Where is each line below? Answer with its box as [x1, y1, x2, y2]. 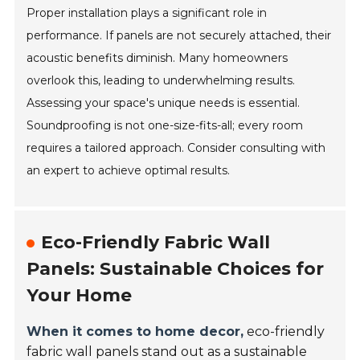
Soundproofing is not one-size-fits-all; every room [27, 117, 304, 133]
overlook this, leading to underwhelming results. [27, 72, 296, 88]
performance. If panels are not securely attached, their [27, 27, 332, 43]
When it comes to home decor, [27, 323, 244, 339]
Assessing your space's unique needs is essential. [27, 95, 301, 110]
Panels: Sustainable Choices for [27, 257, 325, 280]
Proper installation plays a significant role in [27, 5, 268, 20]
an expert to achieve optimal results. [27, 162, 231, 178]
